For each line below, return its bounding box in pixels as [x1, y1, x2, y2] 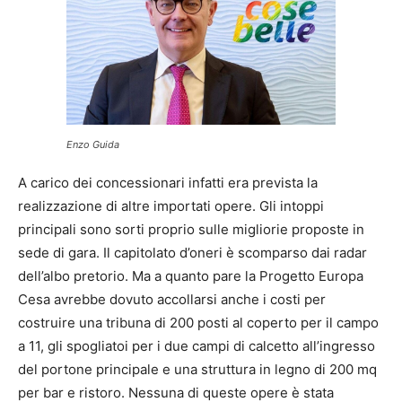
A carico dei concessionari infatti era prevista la [18, 174, 318, 192]
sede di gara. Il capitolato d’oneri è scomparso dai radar [18, 244, 367, 262]
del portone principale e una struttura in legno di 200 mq [18, 361, 377, 379]
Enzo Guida [66, 138, 119, 152]
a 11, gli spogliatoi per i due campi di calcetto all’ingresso [18, 337, 375, 355]
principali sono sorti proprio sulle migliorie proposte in [18, 221, 364, 239]
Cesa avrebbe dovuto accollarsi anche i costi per [18, 291, 326, 309]
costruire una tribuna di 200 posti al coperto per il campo [18, 314, 379, 332]
